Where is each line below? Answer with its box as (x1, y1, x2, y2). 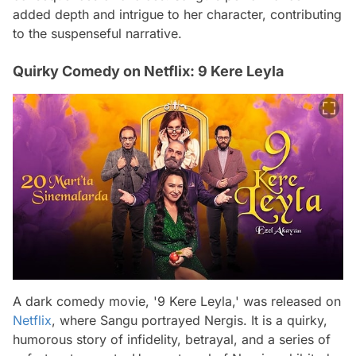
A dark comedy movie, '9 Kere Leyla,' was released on (13, 292, 341, 309)
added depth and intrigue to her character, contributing (13, 6, 342, 22)
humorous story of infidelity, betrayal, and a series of (13, 331, 331, 347)
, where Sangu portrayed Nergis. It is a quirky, (52, 311, 327, 328)
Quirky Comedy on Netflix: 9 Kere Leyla (13, 62, 284, 79)
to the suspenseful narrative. (13, 25, 182, 41)
